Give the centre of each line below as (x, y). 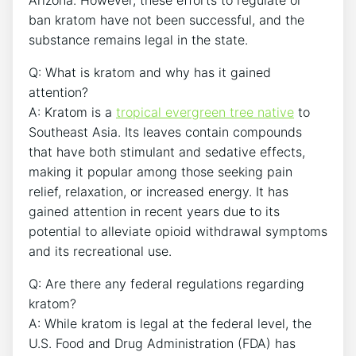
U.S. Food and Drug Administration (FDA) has (162, 343)
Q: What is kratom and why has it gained (150, 72)
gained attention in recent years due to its (154, 211)
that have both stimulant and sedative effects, (167, 151)
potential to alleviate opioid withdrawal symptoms (178, 231)
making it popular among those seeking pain (161, 171)
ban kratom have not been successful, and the (166, 19)
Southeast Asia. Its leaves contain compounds (165, 132)
